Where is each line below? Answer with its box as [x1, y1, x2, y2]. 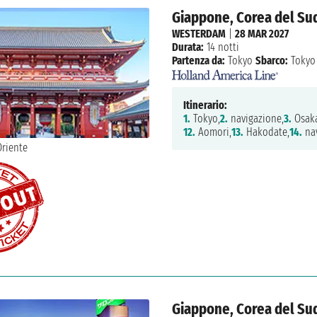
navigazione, [227, 111, 284, 125]
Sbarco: [255, 54, 288, 68]
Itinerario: [183, 98, 227, 112]
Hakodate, [243, 125, 289, 139]
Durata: [171, 40, 204, 54]
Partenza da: [171, 54, 225, 68]
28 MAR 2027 [234, 27, 289, 41]
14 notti [203, 40, 239, 54]
